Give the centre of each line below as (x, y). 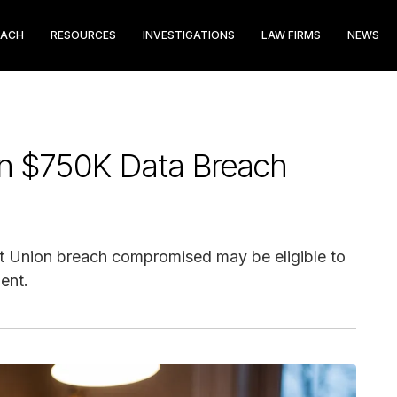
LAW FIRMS (291, 35)
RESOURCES (83, 35)
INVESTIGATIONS (189, 35)
